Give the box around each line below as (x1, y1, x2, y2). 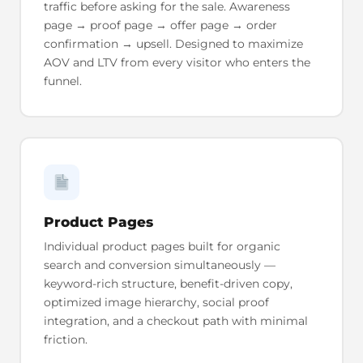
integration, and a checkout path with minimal (43, 313, 308, 328)
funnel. (43, 73, 82, 88)
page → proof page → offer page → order (43, 17, 277, 32)
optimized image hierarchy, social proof (43, 294, 269, 310)
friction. (43, 331, 88, 347)
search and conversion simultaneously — (43, 257, 275, 272)
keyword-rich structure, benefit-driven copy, (43, 275, 293, 291)
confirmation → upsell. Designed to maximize (43, 36, 303, 51)
